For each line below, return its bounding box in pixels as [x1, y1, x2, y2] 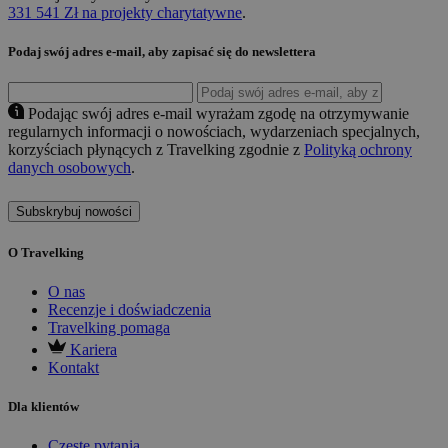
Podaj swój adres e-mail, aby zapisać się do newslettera [8, 44, 316, 60]
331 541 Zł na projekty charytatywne [8, 4, 242, 22]
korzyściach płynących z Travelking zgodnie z [8, 141, 304, 159]
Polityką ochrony [304, 141, 412, 159]
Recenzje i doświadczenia [48, 300, 211, 318]
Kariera [70, 340, 117, 358]
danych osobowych [8, 159, 131, 177]
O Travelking [8, 244, 84, 260]
